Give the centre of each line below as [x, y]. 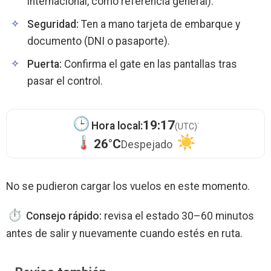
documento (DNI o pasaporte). [99, 41]
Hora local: [117, 126]
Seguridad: [53, 24]
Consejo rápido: [64, 216]
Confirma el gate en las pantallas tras [149, 64]
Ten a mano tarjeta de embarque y [159, 24]
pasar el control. [65, 81]
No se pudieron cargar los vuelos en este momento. [128, 187]
